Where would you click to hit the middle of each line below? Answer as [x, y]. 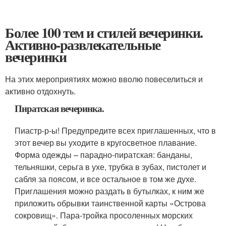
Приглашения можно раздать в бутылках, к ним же [110, 191]
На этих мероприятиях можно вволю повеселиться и [104, 79]
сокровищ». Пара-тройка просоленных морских [104, 215]
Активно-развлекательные [83, 45]
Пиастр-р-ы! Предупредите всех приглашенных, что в [116, 130]
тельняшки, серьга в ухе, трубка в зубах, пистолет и [111, 167]
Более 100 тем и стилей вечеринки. [104, 33]
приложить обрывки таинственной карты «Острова [110, 203]
